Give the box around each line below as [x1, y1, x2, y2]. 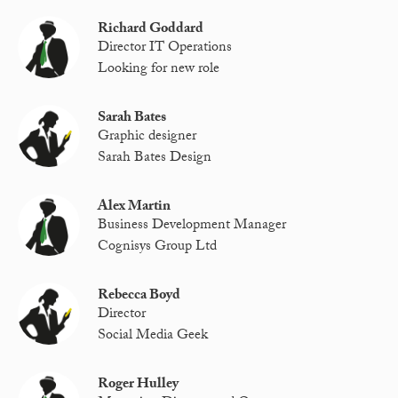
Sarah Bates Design [98, 146, 212, 171]
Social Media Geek [98, 323, 209, 348]
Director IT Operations [98, 36, 233, 61]
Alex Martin [98, 195, 171, 219]
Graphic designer [98, 125, 197, 150]
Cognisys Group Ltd [98, 235, 218, 259]
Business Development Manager [98, 214, 287, 239]
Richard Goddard [98, 17, 204, 42]
